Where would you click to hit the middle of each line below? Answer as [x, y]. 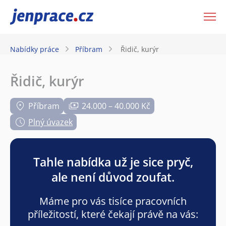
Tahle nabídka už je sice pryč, [113, 162]
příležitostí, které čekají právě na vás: [113, 214]
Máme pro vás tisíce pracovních [113, 201]
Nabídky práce [35, 49]
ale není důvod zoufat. [113, 177]
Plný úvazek [50, 122]
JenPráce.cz [36, 17]
